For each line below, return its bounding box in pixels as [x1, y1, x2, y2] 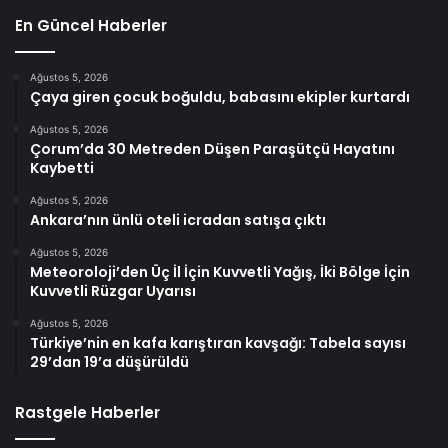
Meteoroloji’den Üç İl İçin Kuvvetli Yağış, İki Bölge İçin [30, 261, 410, 282]
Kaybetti [30, 157, 94, 178]
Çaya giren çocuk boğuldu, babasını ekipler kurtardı [30, 86, 410, 107]
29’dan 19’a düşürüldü [30, 351, 189, 372]
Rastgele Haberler [15, 401, 160, 423]
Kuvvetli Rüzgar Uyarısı [30, 280, 196, 301]
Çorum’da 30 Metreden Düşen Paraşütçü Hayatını [30, 138, 395, 159]
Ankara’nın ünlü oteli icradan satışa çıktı [30, 209, 326, 230]
